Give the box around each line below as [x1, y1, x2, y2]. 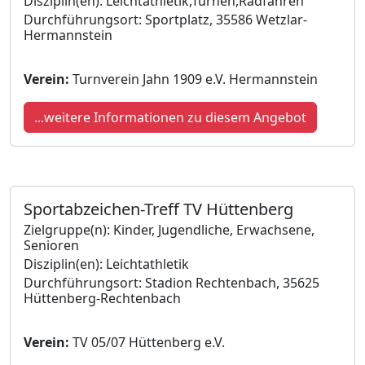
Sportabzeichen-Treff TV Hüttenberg [24, 197, 293, 220]
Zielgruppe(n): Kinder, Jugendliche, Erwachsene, [24, 220, 314, 239]
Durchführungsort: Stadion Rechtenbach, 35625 [24, 273, 319, 292]
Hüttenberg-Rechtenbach [24, 288, 181, 307]
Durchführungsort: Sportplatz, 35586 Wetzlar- [24, 10, 307, 29]
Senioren [24, 235, 79, 254]
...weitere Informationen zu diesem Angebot [34, 108, 306, 126]
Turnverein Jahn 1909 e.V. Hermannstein [69, 69, 318, 88]
